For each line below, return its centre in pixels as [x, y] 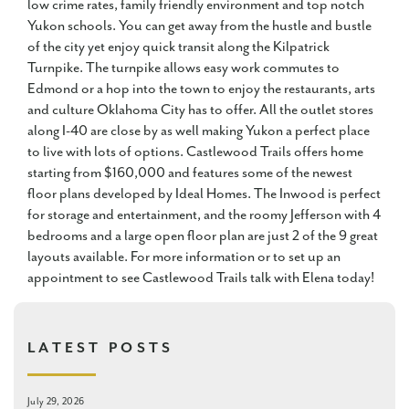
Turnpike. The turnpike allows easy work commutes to [184, 68]
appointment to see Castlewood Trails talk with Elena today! [201, 278]
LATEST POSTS [101, 349]
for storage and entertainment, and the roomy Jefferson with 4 [204, 215]
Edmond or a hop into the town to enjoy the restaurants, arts [201, 89]
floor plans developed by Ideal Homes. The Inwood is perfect [204, 194]
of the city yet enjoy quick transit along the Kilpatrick [178, 47]
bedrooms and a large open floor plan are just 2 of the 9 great [203, 236]
